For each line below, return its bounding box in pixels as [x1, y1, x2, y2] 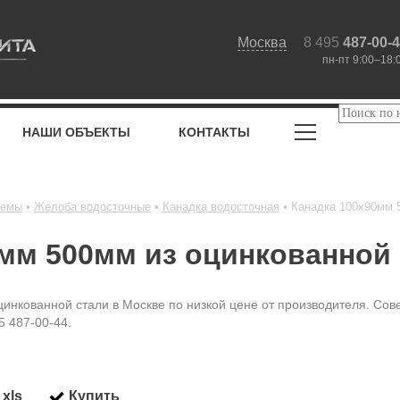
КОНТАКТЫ [179, 125, 250, 139]
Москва [237, 34, 287, 50]
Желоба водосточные [34, 200, 151, 213]
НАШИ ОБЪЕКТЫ [22, 125, 130, 139]
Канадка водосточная [162, 200, 279, 213]
